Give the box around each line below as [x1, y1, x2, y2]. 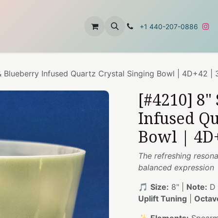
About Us [11, 21, 46, 31]
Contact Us [53, 21, 95, 31]
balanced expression [138, 163, 214, 172]
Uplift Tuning [138, 194, 187, 203]
